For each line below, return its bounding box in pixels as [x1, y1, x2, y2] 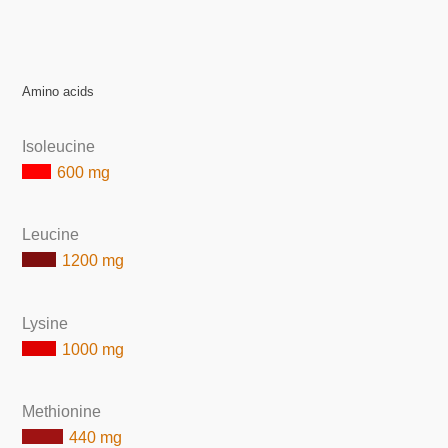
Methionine [22, 402, 102, 420]
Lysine [22, 314, 69, 332]
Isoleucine [22, 137, 96, 155]
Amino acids [22, 84, 95, 100]
